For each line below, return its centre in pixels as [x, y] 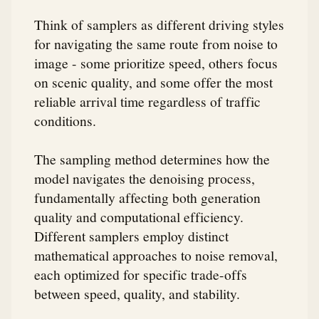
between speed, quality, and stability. [137, 293]
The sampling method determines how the [152, 158]
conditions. [65, 121]
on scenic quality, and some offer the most [153, 82]
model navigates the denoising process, [145, 178]
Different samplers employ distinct [131, 235]
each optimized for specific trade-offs [141, 274]
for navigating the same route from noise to [156, 44]
